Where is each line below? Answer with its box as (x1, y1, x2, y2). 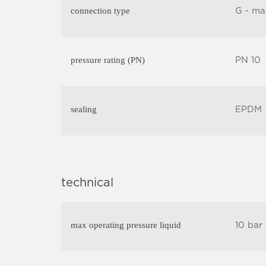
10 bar (235, 221, 262, 230)
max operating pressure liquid (71, 220, 181, 230)
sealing (71, 104, 97, 114)
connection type (71, 6, 130, 15)
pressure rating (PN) (71, 55, 145, 65)
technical (61, 177, 113, 189)
